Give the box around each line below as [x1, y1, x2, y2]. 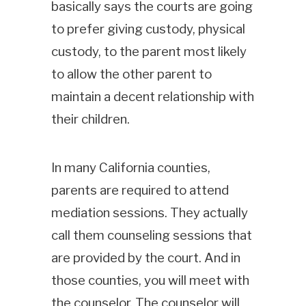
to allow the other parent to [51, 66, 212, 83]
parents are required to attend [51, 182, 229, 198]
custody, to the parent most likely [51, 44, 247, 60]
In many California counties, [51, 159, 210, 176]
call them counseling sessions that [51, 227, 252, 243]
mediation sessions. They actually [51, 204, 248, 221]
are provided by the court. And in [51, 249, 240, 266]
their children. [51, 111, 130, 128]
